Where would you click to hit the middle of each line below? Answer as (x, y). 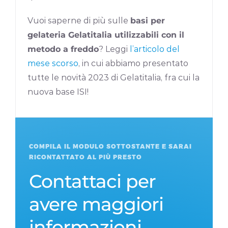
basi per (148, 20)
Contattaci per (93, 181)
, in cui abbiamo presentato (134, 63)
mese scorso (53, 63)
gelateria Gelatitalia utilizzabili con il (106, 35)
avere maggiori (96, 204)
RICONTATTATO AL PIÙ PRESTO (86, 156)
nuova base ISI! (58, 92)
